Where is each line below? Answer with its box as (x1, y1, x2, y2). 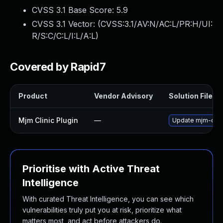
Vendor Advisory (94, 92, 153, 100)
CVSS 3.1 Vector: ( (32, 19, 101, 29)
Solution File (169, 92, 213, 100)
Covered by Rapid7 (10, 60, 106, 73)
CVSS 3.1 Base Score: (32, 5, 116, 15)
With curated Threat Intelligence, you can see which (22, 195, 194, 203)
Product (18, 92, 47, 100)
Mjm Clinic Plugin (18, 116, 78, 124)
